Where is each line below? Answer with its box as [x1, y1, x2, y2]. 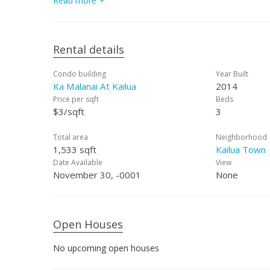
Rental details [53, 42, 124, 57]
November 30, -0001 [53, 169, 141, 181]
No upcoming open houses [53, 242, 159, 254]
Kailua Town [216, 143, 266, 155]
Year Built [216, 69, 248, 79]
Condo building [53, 69, 106, 79]
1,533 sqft [53, 143, 96, 155]
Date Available [53, 157, 102, 168]
